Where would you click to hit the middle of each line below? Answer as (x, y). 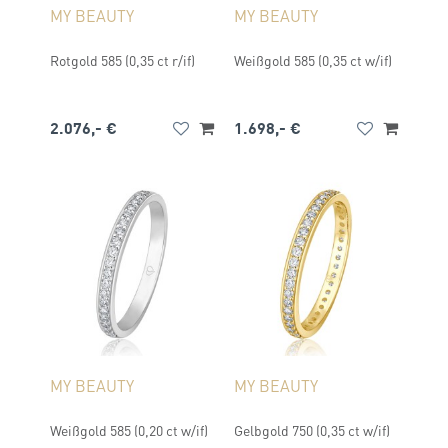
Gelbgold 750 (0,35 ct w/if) (312, 430)
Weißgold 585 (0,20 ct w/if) (129, 430)
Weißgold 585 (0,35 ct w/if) (313, 60)
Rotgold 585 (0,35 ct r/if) (122, 60)
